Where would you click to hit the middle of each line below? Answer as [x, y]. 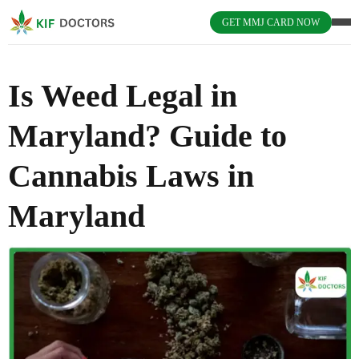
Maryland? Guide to [147, 136]
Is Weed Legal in [123, 96]
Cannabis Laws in [131, 176]
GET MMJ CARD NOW [271, 22]
